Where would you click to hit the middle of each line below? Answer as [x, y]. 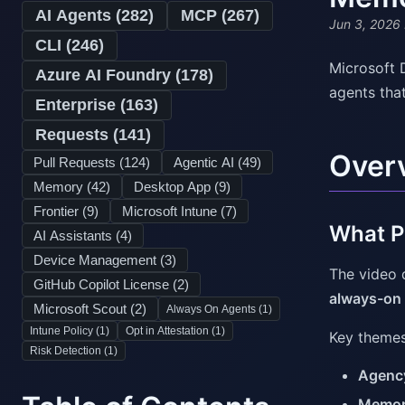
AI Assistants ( [77, 235]
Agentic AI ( [208, 162]
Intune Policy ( [65, 331]
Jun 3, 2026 [365, 24]
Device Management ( [99, 260]
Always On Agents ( [214, 309]
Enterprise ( [80, 105]
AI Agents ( [78, 15]
